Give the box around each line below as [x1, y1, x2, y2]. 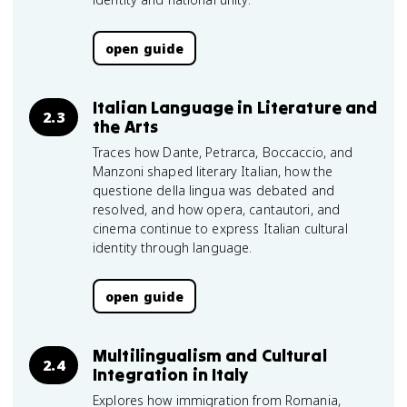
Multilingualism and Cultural [93, 344, 327, 366]
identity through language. [93, 239, 253, 256]
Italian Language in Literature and [93, 96, 378, 118]
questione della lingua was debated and [93, 182, 334, 199]
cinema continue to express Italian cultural [93, 220, 348, 237]
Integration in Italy [93, 363, 249, 385]
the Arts [93, 115, 159, 137]
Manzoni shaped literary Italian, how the [93, 163, 333, 180]
